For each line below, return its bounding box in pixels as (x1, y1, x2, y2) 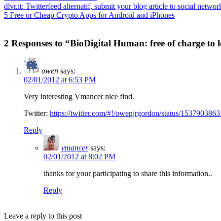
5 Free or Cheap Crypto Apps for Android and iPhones (4, 10, 175, 19)
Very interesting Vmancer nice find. (24, 92, 134, 101)
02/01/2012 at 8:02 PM (43, 152, 115, 161)
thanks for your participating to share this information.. (43, 169, 212, 178)
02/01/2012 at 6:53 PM (24, 75, 96, 84)
